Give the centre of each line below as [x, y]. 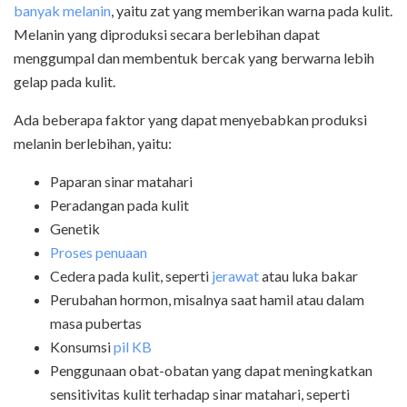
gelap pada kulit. [65, 82]
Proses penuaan [99, 253]
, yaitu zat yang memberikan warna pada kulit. [252, 11]
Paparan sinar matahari [121, 182]
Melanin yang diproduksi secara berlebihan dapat [167, 35]
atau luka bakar [308, 276]
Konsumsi [82, 347]
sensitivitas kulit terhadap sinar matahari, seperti [200, 394]
